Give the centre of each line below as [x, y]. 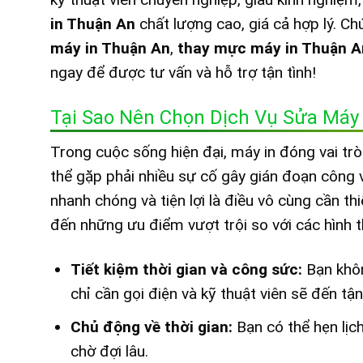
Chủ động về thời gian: [151, 327]
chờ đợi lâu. [109, 352]
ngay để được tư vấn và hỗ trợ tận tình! [183, 72]
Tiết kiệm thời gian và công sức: [186, 269]
